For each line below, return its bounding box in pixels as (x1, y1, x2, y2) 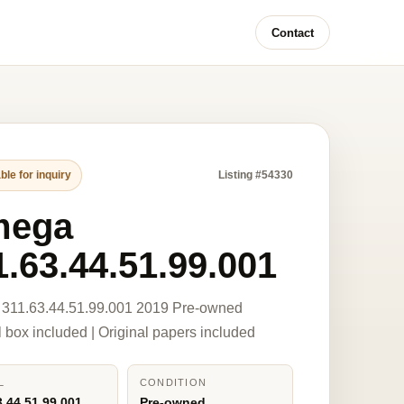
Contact (271, 25, 314, 40)
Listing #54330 (217, 169, 293, 181)
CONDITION (139, 377, 207, 388)
